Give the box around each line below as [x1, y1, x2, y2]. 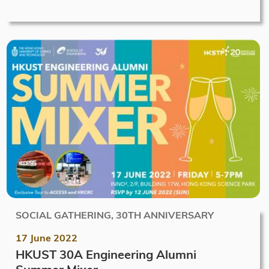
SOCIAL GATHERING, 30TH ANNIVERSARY [16, 208, 214, 221]
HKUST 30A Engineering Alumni [16, 246, 196, 262]
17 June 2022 [16, 231, 77, 244]
